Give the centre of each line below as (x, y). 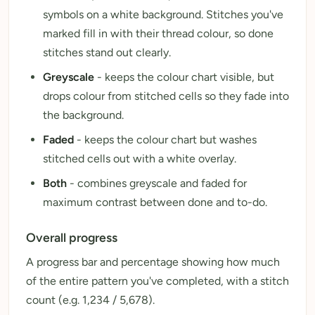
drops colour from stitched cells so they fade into (166, 96)
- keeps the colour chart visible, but (184, 77)
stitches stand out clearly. (107, 52)
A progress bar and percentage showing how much (153, 262)
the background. (83, 115)
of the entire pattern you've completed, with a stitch (157, 281)
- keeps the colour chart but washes (165, 139)
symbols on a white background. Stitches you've (163, 14)
